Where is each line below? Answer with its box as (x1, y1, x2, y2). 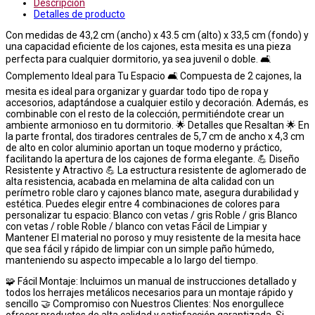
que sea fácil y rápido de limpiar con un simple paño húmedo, (6, 243, 274, 255)
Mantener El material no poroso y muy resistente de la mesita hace (6, 231, 301, 243)
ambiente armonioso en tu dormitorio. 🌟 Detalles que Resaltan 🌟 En (6, 119, 309, 131)
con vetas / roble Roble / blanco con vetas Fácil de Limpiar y (6, 220, 267, 232)
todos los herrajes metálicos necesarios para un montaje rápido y (6, 286, 293, 298)
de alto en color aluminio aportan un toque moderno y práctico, (6, 141, 282, 153)
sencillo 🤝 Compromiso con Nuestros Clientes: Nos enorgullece (6, 297, 284, 309)
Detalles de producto (34, 8, 125, 20)
